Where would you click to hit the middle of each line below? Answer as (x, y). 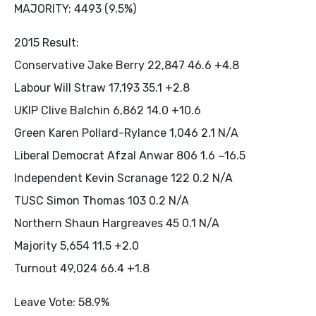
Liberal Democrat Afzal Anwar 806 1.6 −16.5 (130, 155)
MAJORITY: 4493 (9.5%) (75, 8)
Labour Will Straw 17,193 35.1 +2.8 (102, 87)
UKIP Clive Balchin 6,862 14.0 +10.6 (108, 110)
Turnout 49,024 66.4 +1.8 (82, 268)
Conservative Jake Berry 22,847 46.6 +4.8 (127, 65)
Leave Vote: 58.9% (62, 302)
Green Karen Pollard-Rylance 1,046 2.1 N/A (126, 133)
